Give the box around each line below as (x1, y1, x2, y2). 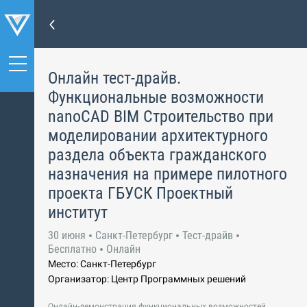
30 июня (48, 229, 86, 242)
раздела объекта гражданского (48, 145, 267, 164)
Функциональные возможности (48, 88, 264, 107)
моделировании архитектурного (48, 126, 268, 145)
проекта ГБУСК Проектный (48, 184, 233, 203)
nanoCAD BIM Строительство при (48, 107, 273, 126)
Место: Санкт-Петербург (48, 258, 156, 269)
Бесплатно (48, 243, 97, 256)
